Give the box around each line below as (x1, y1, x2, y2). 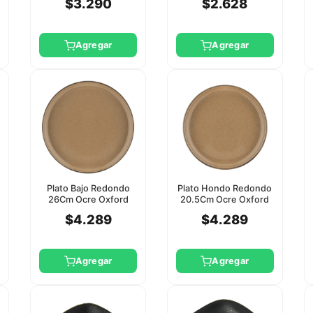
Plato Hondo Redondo (177, 182, 272, 194)
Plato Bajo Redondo (46, 182, 130, 194)
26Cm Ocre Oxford (48, 194, 129, 205)
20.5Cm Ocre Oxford (180, 194, 270, 205)
